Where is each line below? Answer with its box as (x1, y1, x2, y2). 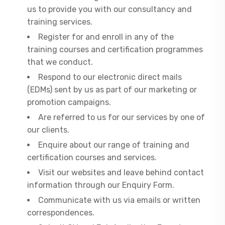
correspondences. (27, 208, 95, 217)
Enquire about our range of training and (38, 140, 190, 150)
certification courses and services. (27, 153, 157, 162)
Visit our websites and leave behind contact (38, 168, 204, 177)
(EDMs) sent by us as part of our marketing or (27, 85, 197, 94)
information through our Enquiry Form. (27, 180, 175, 190)
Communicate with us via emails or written (38, 195, 201, 205)
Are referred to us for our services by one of (38, 113, 205, 122)
